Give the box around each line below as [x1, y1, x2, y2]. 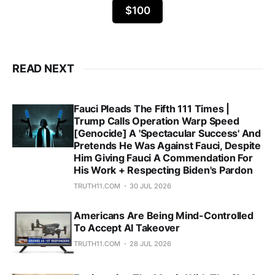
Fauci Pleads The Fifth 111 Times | [74, 103, 230, 115]
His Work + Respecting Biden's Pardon [74, 164, 253, 177]
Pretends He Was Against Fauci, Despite [74, 139, 261, 152]
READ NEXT [12, 62, 74, 76]
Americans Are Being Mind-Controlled [74, 209, 254, 222]
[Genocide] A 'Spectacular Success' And [74, 127, 261, 140]
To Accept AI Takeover [74, 222, 180, 234]
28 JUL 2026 [130, 239, 171, 249]
